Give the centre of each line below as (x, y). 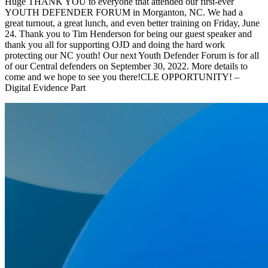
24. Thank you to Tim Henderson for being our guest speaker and (128, 34)
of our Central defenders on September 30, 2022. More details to (126, 66)
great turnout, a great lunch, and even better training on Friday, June (132, 23)
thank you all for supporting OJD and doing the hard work (115, 45)
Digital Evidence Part (45, 88)
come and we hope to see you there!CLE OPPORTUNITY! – (122, 77)
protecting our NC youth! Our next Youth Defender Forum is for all (132, 56)
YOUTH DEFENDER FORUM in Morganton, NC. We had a (124, 13)
